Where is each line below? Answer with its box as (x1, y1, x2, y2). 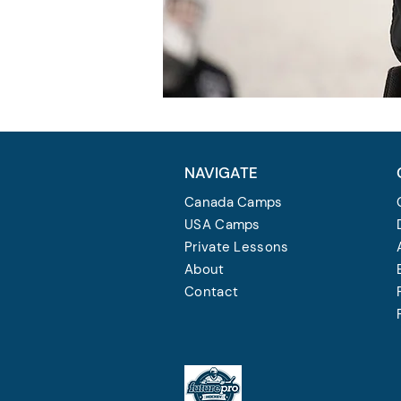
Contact (184, 283, 239, 301)
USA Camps (184, 216, 260, 234)
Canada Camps (184, 193, 283, 211)
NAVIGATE (184, 163, 258, 183)
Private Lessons (184, 238, 289, 256)
